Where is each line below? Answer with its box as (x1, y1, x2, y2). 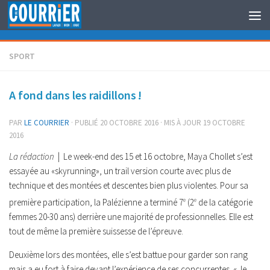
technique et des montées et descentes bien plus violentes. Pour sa (9, 180, 248, 191)
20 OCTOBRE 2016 (100, 118, 159, 128)
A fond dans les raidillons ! (9, 87, 142, 102)
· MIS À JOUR (159, 118, 203, 128)
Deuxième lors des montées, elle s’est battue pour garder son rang (9, 249, 248, 260)
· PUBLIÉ (71, 118, 100, 128)
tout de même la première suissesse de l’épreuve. (9, 225, 183, 237)
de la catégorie (196, 196, 253, 208)
